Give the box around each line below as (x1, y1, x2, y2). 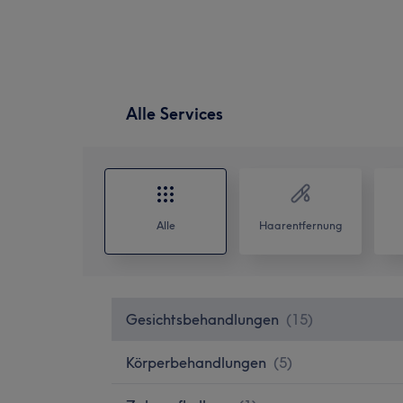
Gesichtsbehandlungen (126, 309, 279, 328)
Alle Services (126, 103, 223, 124)
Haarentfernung (258, 218, 343, 232)
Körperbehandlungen (126, 353, 266, 372)
